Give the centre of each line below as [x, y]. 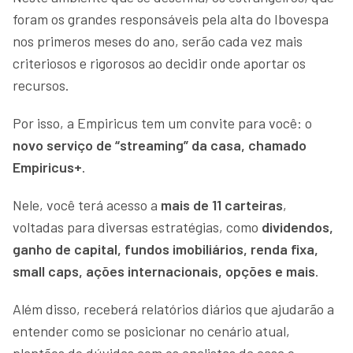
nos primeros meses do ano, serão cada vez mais [158, 41]
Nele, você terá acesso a [87, 204]
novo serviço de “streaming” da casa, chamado [160, 145]
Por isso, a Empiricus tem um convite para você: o [162, 123]
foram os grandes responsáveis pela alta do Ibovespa [171, 19]
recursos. [41, 85]
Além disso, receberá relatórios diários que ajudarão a [173, 308]
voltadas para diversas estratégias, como [137, 227]
